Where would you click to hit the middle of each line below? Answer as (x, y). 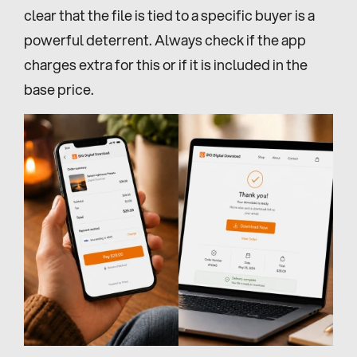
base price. (59, 89)
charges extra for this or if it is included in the (166, 65)
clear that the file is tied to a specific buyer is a (169, 15)
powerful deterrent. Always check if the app (165, 40)
